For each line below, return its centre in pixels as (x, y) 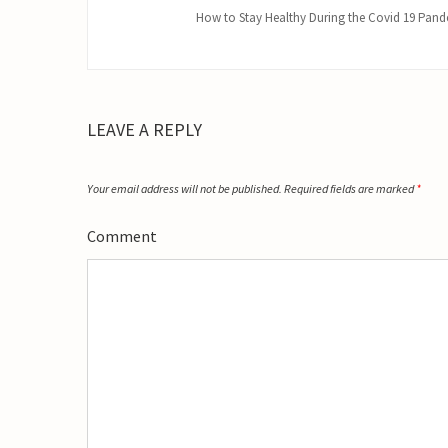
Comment (122, 236)
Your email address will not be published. (184, 188)
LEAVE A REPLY (144, 129)
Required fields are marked (350, 188)
